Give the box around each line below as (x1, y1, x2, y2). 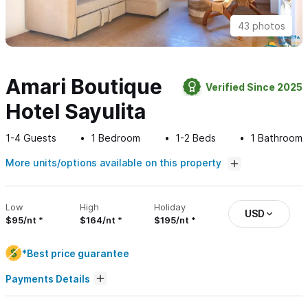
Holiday (154, 201, 186, 213)
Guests (21, 132, 56, 144)
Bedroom (96, 132, 141, 144)
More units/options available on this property (5, 157, 224, 169)
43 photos (237, 20, 285, 32)
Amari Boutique (5, 74, 162, 100)
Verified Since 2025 (206, 80, 302, 93)
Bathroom (254, 132, 302, 144)
